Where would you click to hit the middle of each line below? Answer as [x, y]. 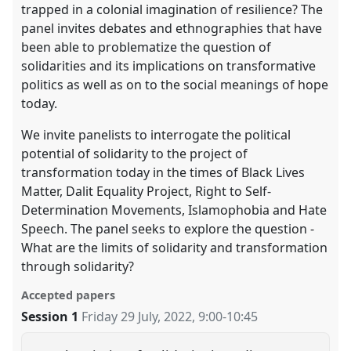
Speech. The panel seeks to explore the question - [168, 228]
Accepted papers [69, 295]
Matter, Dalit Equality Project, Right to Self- [147, 191]
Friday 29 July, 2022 [137, 316]
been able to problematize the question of [147, 47]
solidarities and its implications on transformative [169, 65]
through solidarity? [78, 266]
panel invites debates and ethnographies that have [172, 28]
